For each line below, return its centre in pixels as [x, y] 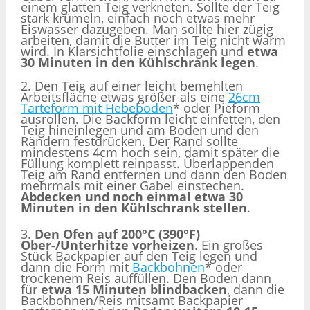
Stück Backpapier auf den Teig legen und [139, 256]
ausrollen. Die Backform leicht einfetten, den [151, 119]
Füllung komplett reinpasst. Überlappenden [147, 163]
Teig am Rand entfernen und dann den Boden [154, 174]
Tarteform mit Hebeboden [97, 108]
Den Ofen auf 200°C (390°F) [117, 234]
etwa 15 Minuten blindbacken [134, 290]
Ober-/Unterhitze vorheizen [108, 245]
